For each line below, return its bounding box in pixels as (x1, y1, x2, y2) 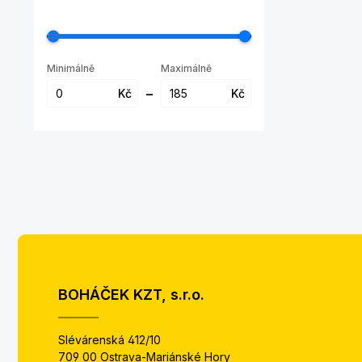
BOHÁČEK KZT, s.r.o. (58, 285, 204, 303)
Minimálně (47, 61, 95, 74)
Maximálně (160, 61, 212, 74)
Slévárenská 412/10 (58, 332, 161, 347)
